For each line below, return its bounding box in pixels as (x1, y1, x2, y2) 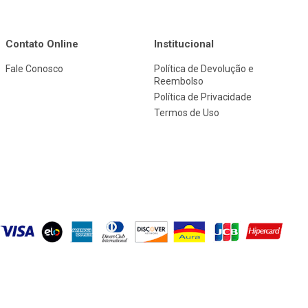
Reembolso (154, 76, 204, 87)
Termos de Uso (154, 107, 220, 118)
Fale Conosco (5, 63, 63, 74)
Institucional (154, 38, 214, 50)
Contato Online (5, 38, 78, 50)
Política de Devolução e (154, 63, 254, 74)
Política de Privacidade (154, 91, 252, 102)
